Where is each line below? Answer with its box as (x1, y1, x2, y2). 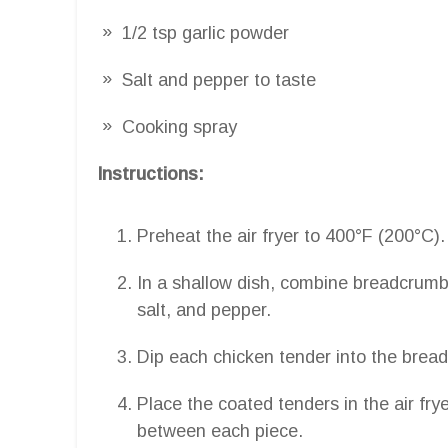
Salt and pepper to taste (122, 69, 316, 90)
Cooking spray (122, 116, 237, 137)
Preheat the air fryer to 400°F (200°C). (137, 225, 445, 246)
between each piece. (137, 420, 303, 441)
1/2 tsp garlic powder (122, 22, 289, 43)
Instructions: (97, 163, 204, 184)
